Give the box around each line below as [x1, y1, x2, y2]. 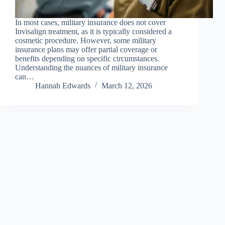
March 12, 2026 [101, 81, 152, 90]
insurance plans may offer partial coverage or [15, 45, 157, 54]
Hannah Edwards [35, 81, 90, 90]
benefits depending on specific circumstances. [15, 54, 159, 63]
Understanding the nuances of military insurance [15, 63, 168, 72]
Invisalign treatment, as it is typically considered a [15, 27, 172, 36]
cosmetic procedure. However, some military [15, 36, 156, 45]
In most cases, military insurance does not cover [15, 18, 166, 27]
